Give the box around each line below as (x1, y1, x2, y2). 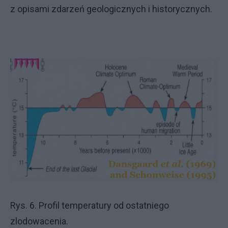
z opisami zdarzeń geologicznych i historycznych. (10, 4, 212, 15)
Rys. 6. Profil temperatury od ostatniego (10, 199, 169, 211)
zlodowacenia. (10, 215, 68, 226)
